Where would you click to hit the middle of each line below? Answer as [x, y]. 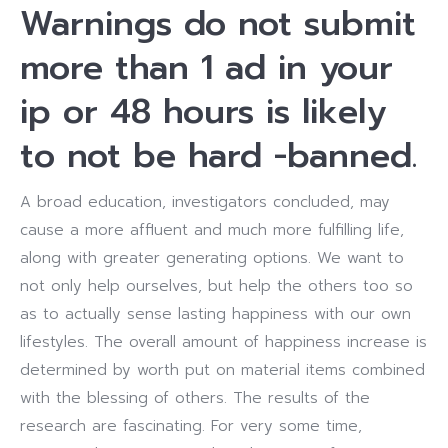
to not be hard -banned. [218, 155]
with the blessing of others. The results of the [195, 398]
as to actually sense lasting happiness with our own [215, 314]
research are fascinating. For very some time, [191, 426]
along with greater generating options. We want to [212, 258]
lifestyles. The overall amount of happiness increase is [223, 342]
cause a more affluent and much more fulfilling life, [212, 230]
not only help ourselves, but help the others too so [216, 286]
